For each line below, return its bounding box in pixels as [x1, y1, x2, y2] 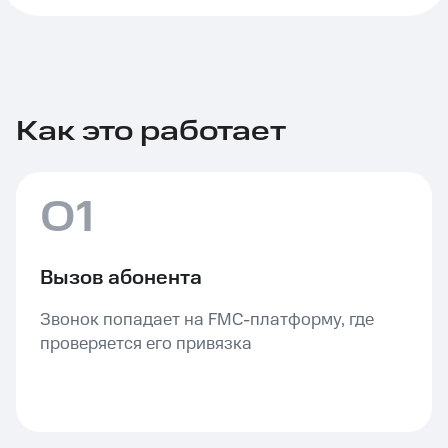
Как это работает [16, 115, 286, 148]
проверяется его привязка [40, 334, 252, 354]
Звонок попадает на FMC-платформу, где [40, 310, 374, 330]
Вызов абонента [40, 266, 202, 290]
